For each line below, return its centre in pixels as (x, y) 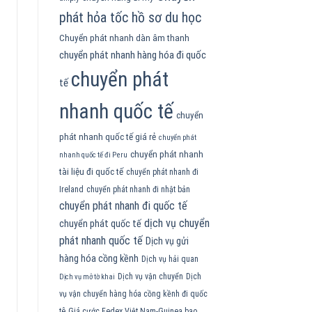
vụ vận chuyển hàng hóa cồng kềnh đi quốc (133, 294)
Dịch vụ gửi (167, 241)
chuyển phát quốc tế (100, 224)
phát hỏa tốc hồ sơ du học (130, 18)
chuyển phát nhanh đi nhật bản (138, 190)
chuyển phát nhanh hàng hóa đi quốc (132, 55)
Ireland (71, 190)
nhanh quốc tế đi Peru (93, 155)
